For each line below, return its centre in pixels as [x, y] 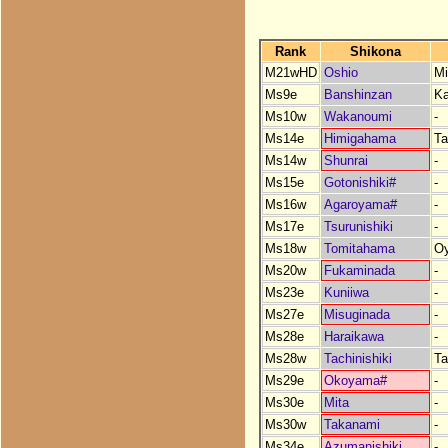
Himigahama [359, 138]
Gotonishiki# [359, 182]
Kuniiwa [346, 292]
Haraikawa [353, 336]
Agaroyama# [360, 204]
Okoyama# [355, 380]
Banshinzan [357, 94]
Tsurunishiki [358, 226]
